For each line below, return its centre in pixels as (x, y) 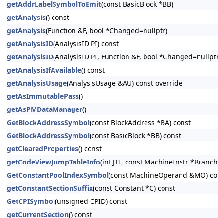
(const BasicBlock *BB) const (135, 136)
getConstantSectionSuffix (50, 188)
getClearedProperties (43, 149)
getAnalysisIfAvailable (44, 70)
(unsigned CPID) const (91, 201)
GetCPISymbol (31, 201)
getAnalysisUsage (37, 83)
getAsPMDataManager (45, 109)
